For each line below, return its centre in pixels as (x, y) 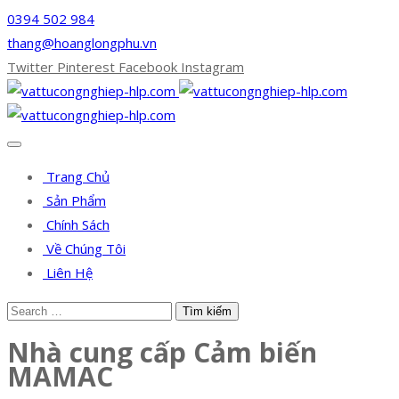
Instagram (212, 67)
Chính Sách (76, 224)
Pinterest (86, 67)
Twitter (30, 67)
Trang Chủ (76, 176)
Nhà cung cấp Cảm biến (162, 353)
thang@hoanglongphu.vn (82, 43)
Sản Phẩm (74, 200)
